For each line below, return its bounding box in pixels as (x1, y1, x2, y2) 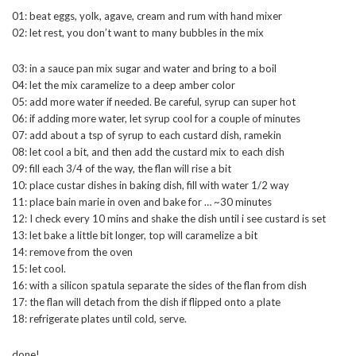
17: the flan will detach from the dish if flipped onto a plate (12, 296, 281, 309)
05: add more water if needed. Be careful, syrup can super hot (12, 95, 296, 109)
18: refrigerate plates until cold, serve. (12, 312, 187, 326)
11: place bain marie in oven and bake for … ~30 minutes (12, 195, 272, 209)
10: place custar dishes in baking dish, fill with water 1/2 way (12, 179, 289, 192)
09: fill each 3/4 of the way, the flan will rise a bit (12, 162, 231, 176)
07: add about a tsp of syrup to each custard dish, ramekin (12, 129, 281, 142)
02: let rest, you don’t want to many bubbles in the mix (12, 26, 264, 40)
